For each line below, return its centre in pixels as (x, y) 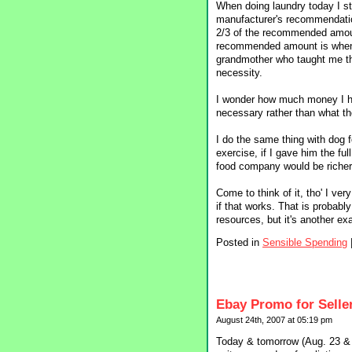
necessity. (239, 72)
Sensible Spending (305, 243)
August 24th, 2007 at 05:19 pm (274, 320)
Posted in (239, 243)
